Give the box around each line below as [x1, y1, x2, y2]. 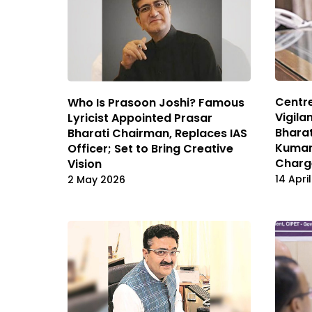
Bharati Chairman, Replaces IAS [68, 125, 247, 141]
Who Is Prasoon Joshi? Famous [68, 94, 244, 111]
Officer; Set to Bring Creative [68, 140, 233, 157]
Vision [68, 155, 102, 172]
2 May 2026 [68, 172, 125, 187]
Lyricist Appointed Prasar [68, 109, 212, 126]
